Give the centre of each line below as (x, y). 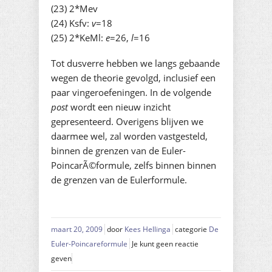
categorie (192, 229)
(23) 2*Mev (74, 8)
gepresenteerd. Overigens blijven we (127, 121)
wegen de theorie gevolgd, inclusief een (133, 77)
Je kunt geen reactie (165, 243)
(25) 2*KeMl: (78, 37)
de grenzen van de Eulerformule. (119, 179)
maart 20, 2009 (77, 229)
